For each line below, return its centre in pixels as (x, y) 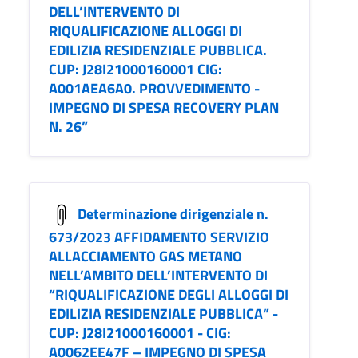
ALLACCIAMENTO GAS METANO (145, 257)
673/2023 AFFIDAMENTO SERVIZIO (159, 237)
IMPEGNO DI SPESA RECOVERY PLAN (164, 108)
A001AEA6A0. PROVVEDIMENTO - (154, 89)
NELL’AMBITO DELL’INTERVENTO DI (158, 276)
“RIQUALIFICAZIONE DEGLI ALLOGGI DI (169, 295)
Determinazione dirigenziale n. (173, 213)
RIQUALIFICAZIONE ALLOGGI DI (145, 31)
